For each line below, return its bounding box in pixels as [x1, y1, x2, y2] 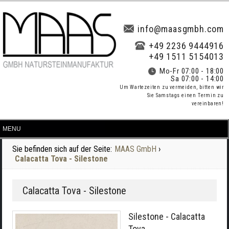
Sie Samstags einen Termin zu [147, 93, 224, 98]
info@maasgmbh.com [138, 24, 224, 34]
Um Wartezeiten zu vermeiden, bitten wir [119, 84, 224, 90]
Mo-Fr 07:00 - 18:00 [159, 66, 224, 76]
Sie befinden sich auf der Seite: [12, 144, 112, 154]
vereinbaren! [192, 101, 224, 106]
